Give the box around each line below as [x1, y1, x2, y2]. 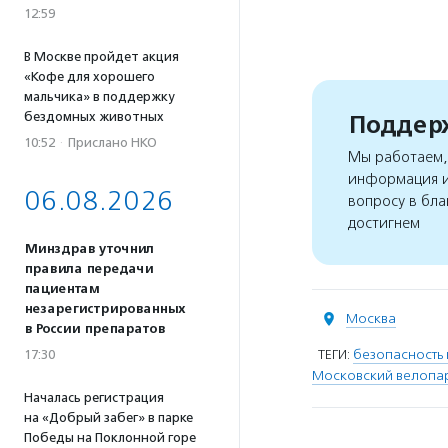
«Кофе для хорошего [24, 69, 155, 84]
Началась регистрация [24, 390, 164, 405]
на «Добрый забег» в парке [24, 410, 193, 425]
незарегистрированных [24, 301, 185, 317]
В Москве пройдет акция [24, 49, 179, 64]
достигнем [348, 214, 420, 233]
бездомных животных [24, 109, 164, 124]
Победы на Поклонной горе [24, 430, 196, 445]
